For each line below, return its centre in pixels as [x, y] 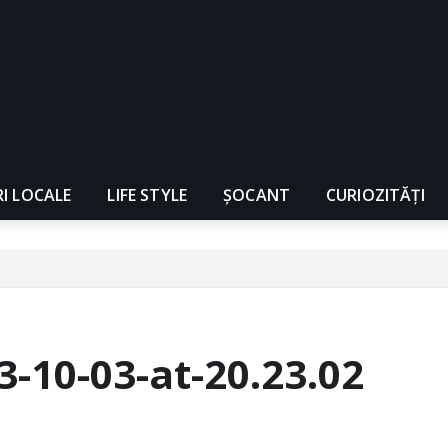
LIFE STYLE [147, 194]
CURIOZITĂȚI [375, 194]
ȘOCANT [256, 194]
